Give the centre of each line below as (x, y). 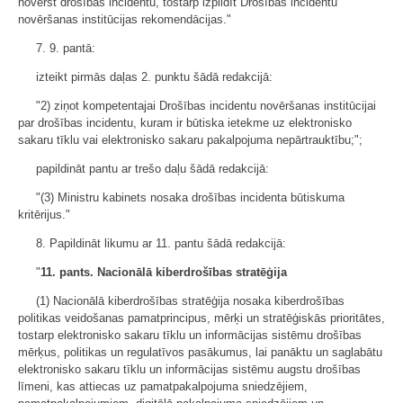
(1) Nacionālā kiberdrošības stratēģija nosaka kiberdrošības (190, 300)
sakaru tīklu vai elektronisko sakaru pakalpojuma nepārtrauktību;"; (190, 139)
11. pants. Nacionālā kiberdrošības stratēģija (164, 272)
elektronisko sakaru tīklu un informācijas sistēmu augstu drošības (189, 369)
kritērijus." (44, 214)
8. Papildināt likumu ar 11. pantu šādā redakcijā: (161, 243)
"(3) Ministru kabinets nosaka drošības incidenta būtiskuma (190, 197)
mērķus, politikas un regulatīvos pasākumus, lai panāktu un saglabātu (200, 352)
